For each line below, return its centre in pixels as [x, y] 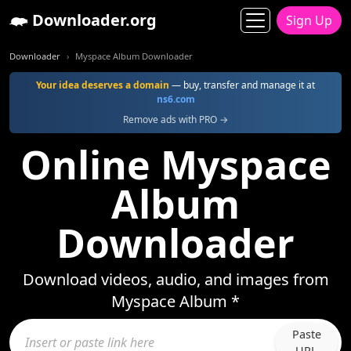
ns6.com [175, 99]
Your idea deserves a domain [103, 85]
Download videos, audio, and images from [175, 279]
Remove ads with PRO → [175, 119]
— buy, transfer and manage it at [242, 85]
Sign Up [309, 20]
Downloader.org [92, 20]
